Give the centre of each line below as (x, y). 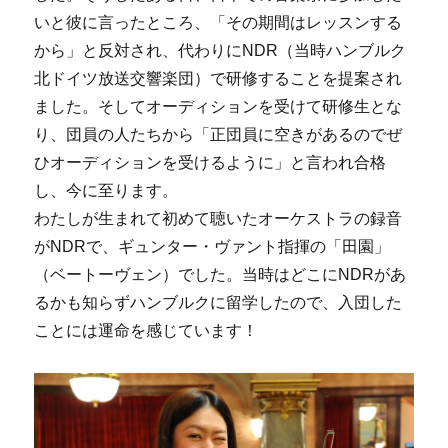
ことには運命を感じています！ (146, 331)
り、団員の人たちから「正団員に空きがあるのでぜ (218, 135)
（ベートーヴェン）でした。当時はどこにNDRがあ (220, 275)
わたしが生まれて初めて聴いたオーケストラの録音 (218, 219)
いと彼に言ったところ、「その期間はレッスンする (218, 23)
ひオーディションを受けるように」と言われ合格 (210, 163)
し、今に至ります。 (106, 191)
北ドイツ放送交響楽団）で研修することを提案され (218, 79)
